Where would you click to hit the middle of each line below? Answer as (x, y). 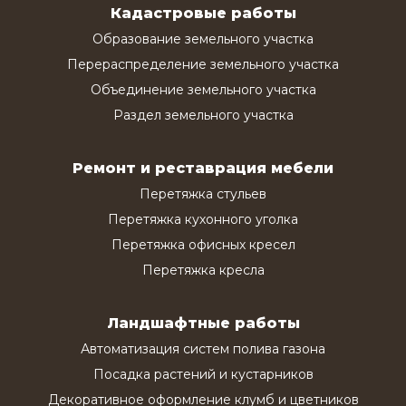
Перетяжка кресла (203, 270)
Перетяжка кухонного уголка (203, 219)
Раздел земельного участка (203, 115)
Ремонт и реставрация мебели (203, 168)
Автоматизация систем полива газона (203, 348)
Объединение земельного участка (203, 89)
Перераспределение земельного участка (203, 64)
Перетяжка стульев (203, 193)
